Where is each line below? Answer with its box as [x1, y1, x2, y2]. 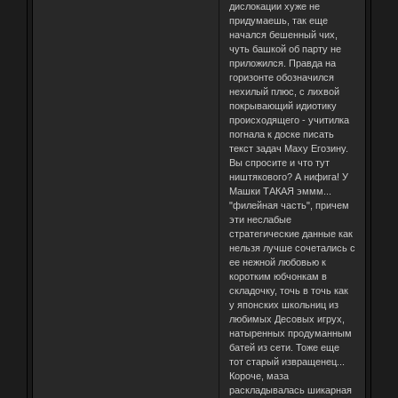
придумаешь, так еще [228, 14, 328, 26]
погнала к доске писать [228, 128, 334, 139]
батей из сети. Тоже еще [228, 341, 339, 353]
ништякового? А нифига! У [228, 171, 348, 182]
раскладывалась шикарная [228, 384, 352, 395]
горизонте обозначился [228, 71, 334, 83]
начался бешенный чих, [228, 28, 338, 40]
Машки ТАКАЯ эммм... [228, 185, 331, 196]
